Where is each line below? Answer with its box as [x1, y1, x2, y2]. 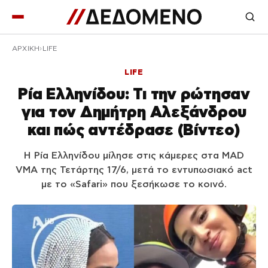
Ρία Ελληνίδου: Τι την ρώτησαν [18, 85, 250, 102]
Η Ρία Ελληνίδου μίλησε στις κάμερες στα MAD [24, 150, 244, 160]
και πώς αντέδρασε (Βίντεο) [28, 121, 240, 138]
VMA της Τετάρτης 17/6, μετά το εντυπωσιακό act [16, 165, 252, 175]
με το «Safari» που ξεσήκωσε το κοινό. [41, 179, 227, 189]
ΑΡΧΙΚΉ [12, 45, 40, 52]
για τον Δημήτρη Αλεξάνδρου [21, 103, 247, 120]
